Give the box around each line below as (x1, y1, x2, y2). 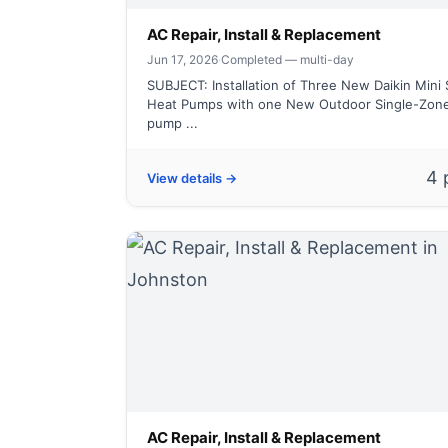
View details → (147, 170, 237, 186)
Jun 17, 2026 (147, 52, 218, 67)
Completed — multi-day (221, 52, 354, 67)
